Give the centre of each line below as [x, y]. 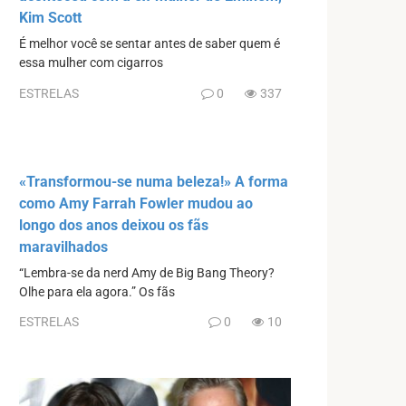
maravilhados [63, 246]
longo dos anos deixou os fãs [114, 225]
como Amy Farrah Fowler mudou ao [136, 203]
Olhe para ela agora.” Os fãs [97, 292]
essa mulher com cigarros [91, 63]
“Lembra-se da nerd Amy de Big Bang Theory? [147, 273]
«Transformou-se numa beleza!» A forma [154, 181]
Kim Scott [50, 18]
